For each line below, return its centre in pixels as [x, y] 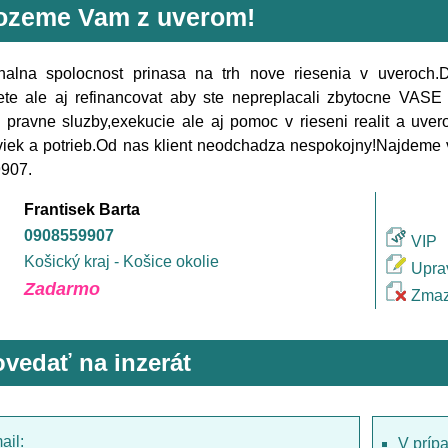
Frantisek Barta [82, 209]
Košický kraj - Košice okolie [121, 261]
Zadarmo [62, 289]
